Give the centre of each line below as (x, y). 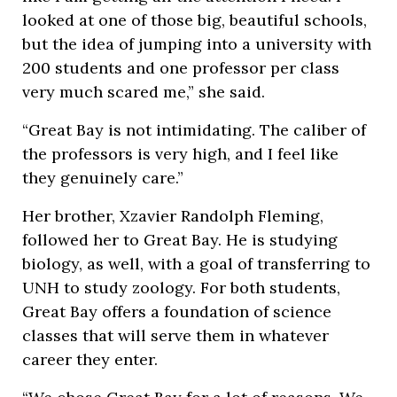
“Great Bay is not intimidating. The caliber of (194, 130)
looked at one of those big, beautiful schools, (195, 20)
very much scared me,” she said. (144, 92)
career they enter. (90, 359)
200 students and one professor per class (181, 68)
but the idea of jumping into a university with (197, 44)
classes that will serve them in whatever (175, 335)
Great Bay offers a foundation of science (177, 311)
